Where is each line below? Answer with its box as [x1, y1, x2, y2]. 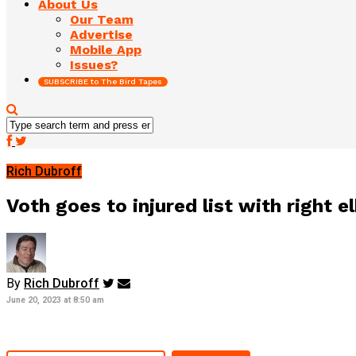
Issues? [70, 56, 118, 72]
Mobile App [70, 41, 141, 57]
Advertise [70, 26, 133, 42]
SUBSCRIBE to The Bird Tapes [44, 76, 162, 86]
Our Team [70, 11, 133, 27]
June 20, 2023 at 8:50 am [6, 294, 104, 305]
